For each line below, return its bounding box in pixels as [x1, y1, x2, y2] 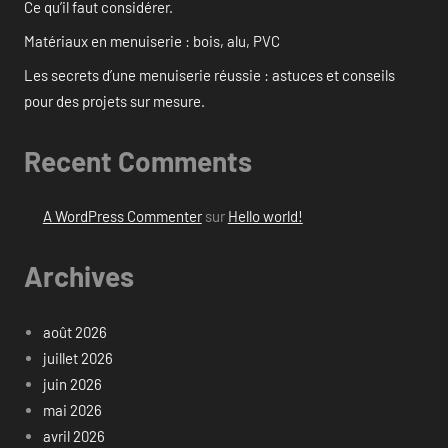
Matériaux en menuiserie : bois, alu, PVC [24, 31, 280, 50]
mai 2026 [42, 400, 102, 419]
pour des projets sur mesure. [24, 91, 205, 110]
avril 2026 [42, 426, 105, 445]
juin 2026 [42, 374, 102, 393]
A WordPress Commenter [42, 207, 202, 226]
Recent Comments [24, 143, 252, 178]
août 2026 [42, 322, 107, 341]
